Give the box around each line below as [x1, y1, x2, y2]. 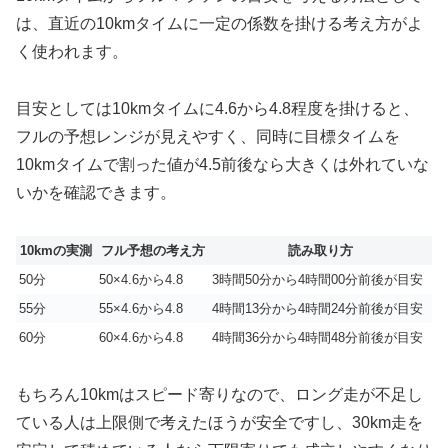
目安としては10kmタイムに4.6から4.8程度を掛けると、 [16, 99, 419, 117]
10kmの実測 [20, 242, 92, 258]
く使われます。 [16, 43, 128, 61]
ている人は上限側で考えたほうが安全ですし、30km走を [16, 413, 423, 431]
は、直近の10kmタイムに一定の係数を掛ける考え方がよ [16, 15, 423, 33]
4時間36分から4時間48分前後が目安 [212, 329, 423, 345]
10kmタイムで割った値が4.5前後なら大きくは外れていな [16, 155, 429, 173]
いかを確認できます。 [16, 183, 176, 201]
